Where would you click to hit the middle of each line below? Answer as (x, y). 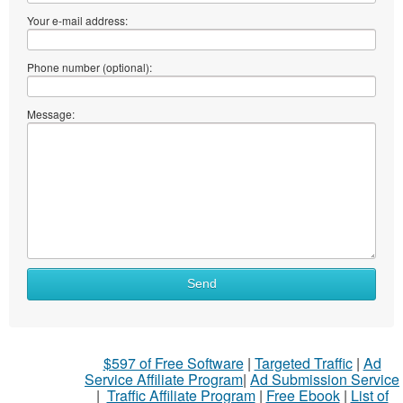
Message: (51, 113)
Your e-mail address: (77, 20)
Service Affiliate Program (164, 379)
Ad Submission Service (325, 379)
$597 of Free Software (173, 363)
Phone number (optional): (90, 67)
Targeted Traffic (303, 363)
